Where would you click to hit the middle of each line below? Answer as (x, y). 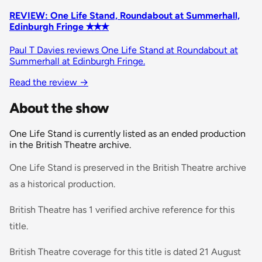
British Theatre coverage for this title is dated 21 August (125, 251)
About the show (59, 108)
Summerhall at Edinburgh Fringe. (77, 61)
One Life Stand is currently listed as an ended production (127, 133)
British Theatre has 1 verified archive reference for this (122, 209)
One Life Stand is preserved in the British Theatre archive (128, 167)
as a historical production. (62, 184)
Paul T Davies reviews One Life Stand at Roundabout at (124, 50)
